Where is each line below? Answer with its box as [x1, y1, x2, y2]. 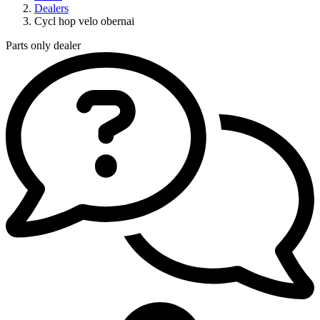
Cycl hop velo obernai [34, 15, 134, 27]
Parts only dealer [6, 39, 81, 51]
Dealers [34, 2, 69, 14]
